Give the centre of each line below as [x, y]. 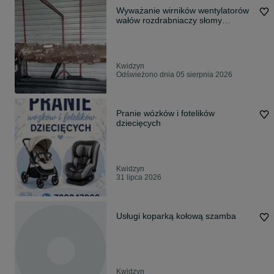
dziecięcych [139, 123]
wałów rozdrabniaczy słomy [169, 20]
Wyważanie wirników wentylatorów [183, 10]
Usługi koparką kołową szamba [176, 216]
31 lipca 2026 [139, 177]
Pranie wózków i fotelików [165, 113]
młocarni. [134, 30]
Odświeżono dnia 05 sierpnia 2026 [174, 75]
